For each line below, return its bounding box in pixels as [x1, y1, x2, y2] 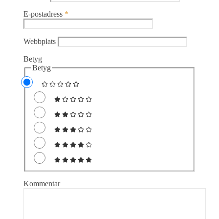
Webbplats [23, 37, 56, 45]
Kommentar [23, 179, 60, 188]
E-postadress [23, 9, 65, 18]
